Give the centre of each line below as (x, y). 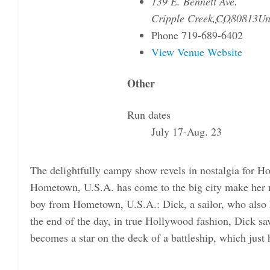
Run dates (149, 115)
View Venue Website (196, 52)
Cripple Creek (182, 18)
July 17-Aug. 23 (186, 132)
